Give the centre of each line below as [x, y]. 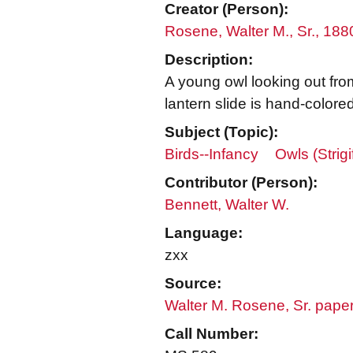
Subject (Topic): [221, 132]
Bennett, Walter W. [227, 204]
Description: [209, 59]
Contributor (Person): [241, 182]
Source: [193, 283]
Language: [204, 233]
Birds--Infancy [212, 154]
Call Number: [212, 334]
